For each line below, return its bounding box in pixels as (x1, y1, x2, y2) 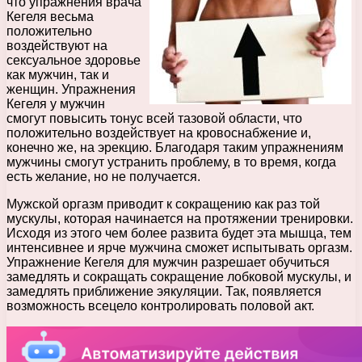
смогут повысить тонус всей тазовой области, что (6, 112, 302, 126)
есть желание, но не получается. (6, 170, 200, 184)
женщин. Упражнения (6, 82, 136, 97)
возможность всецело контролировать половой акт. (6, 299, 314, 314)
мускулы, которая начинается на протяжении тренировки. (6, 212, 353, 226)
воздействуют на (6, 39, 107, 53)
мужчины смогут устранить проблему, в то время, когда (6, 155, 336, 170)
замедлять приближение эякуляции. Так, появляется (6, 284, 322, 299)
